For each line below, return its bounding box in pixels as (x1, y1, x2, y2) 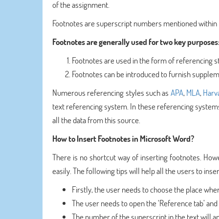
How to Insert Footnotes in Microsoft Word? (52, 133, 194, 144)
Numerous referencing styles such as (52, 87, 171, 98)
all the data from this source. (52, 114, 140, 126)
